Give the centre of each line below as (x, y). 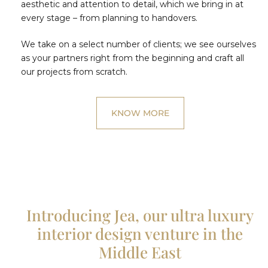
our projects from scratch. (74, 71)
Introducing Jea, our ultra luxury (140, 215)
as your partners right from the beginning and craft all (133, 58)
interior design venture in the (140, 233)
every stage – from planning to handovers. (109, 18)
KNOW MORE (140, 113)
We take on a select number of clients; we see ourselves (138, 44)
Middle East (140, 252)
